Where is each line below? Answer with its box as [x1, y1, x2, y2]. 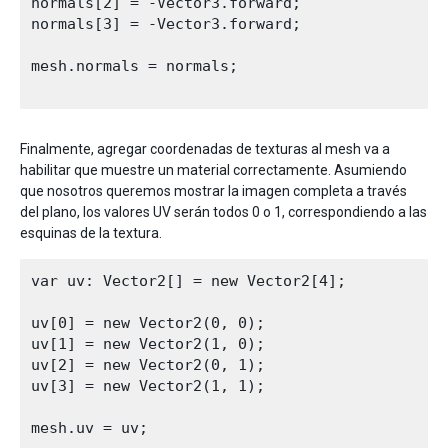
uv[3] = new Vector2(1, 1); [31, 377, 265, 395]
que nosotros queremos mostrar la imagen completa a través [20, 183, 407, 199]
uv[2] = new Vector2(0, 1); [31, 356, 265, 374]
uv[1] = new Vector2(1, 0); [31, 335, 265, 353]
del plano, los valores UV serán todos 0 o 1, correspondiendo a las [20, 204, 427, 220]
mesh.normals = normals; [31, 57, 238, 75]
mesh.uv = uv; [31, 419, 148, 437]
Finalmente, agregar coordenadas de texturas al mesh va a [20, 141, 390, 157]
